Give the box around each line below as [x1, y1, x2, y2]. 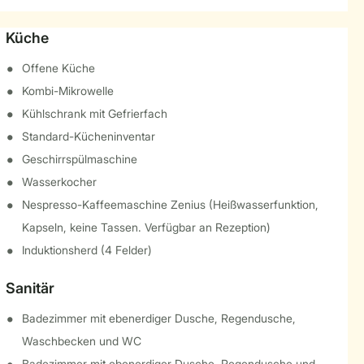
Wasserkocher [21, 175, 97, 188]
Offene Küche [21, 61, 95, 75]
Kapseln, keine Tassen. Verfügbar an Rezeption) [21, 220, 271, 234]
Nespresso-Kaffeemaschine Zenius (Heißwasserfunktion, [21, 197, 318, 211]
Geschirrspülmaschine [21, 152, 137, 166]
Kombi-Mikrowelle [21, 84, 114, 97]
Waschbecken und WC [21, 334, 141, 348]
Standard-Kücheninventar [21, 129, 155, 143]
